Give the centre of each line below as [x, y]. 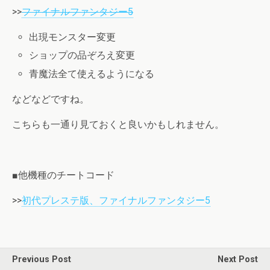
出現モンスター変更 [73, 37]
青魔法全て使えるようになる [92, 74]
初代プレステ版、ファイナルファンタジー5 [116, 200]
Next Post [238, 259]
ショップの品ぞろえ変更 [82, 55]
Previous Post [42, 259]
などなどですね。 [51, 99]
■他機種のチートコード [63, 175]
